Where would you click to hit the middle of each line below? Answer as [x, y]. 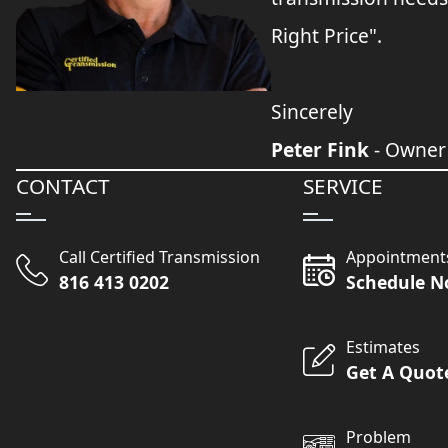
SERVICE [343, 186]
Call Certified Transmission [160, 257]
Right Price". [327, 36]
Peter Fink [320, 150]
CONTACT [63, 186]
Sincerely [312, 112]
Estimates [383, 347]
